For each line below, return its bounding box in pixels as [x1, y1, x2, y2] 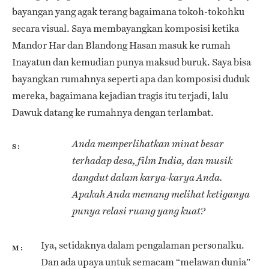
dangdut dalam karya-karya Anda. [72, 171, 223, 183]
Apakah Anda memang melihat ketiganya [72, 188, 250, 200]
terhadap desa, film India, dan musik [72, 154, 232, 166]
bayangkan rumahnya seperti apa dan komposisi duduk [12, 71, 250, 86]
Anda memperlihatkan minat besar [72, 138, 224, 150]
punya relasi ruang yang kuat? [72, 205, 205, 217]
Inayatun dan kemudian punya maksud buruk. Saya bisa [12, 55, 251, 69]
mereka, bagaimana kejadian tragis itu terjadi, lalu [12, 88, 228, 103]
